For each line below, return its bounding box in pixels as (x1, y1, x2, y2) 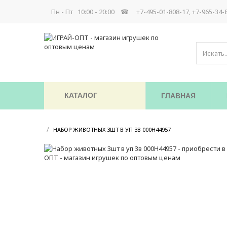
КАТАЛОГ (64, 91, 97, 99)
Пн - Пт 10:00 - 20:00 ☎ (51, 7, 129, 16)
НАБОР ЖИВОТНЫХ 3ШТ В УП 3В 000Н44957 (53, 126, 171, 133)
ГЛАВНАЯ (161, 92, 196, 100)
